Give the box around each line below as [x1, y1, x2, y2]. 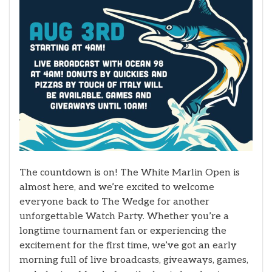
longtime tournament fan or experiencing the [19, 225, 226, 237]
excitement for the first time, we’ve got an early [19, 240, 237, 251]
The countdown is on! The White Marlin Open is [19, 167, 240, 178]
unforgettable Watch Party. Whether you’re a [19, 211, 229, 222]
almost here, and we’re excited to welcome [19, 182, 214, 193]
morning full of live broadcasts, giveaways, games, [19, 254, 248, 266]
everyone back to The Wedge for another [19, 196, 209, 208]
